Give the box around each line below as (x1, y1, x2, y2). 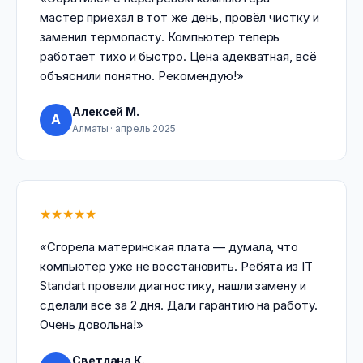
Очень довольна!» (40, 317, 143, 332)
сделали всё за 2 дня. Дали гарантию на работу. (40, 297, 318, 313)
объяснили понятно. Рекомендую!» (40, 68, 244, 83)
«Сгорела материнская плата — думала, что (40, 239, 298, 254)
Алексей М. (72, 105, 139, 118)
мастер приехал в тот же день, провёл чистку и (40, 10, 319, 25)
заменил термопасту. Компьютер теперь (40, 29, 280, 45)
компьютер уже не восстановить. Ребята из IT (40, 258, 313, 274)
